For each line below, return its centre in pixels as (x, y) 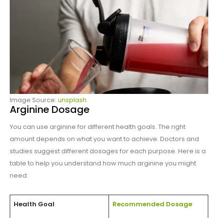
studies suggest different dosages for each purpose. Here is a (108, 151)
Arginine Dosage (50, 110)
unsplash (72, 100)
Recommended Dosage (152, 204)
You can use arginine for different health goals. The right (98, 127)
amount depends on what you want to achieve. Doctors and (104, 139)
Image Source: (34, 100)
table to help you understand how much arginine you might (103, 163)
